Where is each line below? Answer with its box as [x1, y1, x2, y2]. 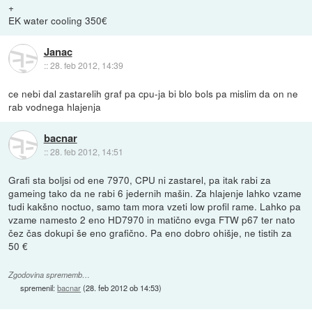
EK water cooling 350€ [8, 13, 108, 27]
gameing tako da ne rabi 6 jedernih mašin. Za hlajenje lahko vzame [8, 185, 302, 200]
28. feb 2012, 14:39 [49, 59, 123, 72]
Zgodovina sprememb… [8, 269, 91, 280]
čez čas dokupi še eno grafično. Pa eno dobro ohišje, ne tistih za [8, 225, 292, 240]
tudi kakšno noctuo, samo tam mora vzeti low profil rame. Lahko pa [8, 198, 302, 213]
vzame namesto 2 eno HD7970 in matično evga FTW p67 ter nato [8, 212, 296, 226]
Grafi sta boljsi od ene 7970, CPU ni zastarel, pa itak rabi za [8, 172, 272, 187]
